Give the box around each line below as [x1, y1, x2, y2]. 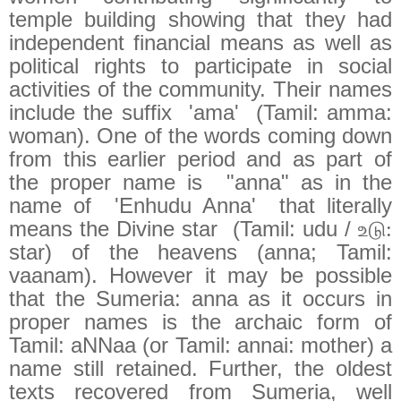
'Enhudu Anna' [115, 193, 256, 218]
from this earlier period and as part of [9, 147, 392, 172]
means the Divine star [9, 217, 218, 242]
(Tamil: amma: [255, 100, 393, 125]
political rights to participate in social [9, 54, 392, 79]
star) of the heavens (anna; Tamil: [9, 240, 392, 265]
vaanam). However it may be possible [9, 263, 392, 288]
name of [9, 193, 91, 218]
